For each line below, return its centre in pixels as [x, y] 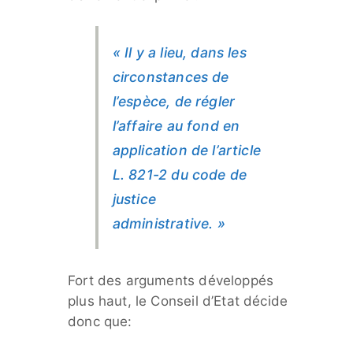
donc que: [100, 321]
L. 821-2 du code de [180, 174]
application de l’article [187, 150]
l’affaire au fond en [176, 125]
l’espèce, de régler [174, 101]
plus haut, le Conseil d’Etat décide [178, 301]
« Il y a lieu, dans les [179, 52]
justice [134, 199]
